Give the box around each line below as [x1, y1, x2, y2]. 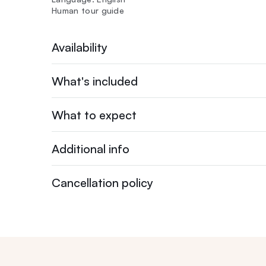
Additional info [52, 141, 129, 156]
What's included [52, 73, 138, 88]
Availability [52, 39, 107, 55]
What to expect [52, 107, 137, 122]
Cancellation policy [52, 175, 153, 190]
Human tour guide [52, 5, 125, 15]
